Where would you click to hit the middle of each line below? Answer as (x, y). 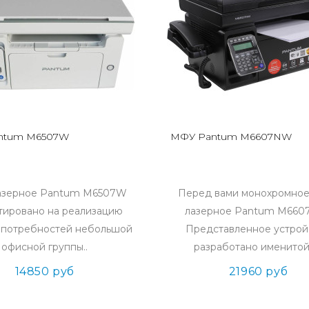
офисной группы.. (45, 247)
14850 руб (44, 271)
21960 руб (258, 271)
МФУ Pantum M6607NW (231, 136)
